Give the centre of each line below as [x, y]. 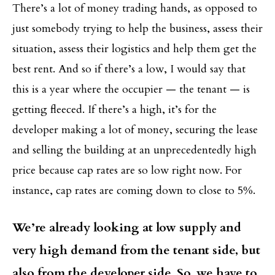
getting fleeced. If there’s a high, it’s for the [114, 109]
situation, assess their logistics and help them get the [134, 48]
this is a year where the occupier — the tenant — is [131, 89]
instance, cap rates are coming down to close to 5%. [134, 190]
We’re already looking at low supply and [127, 227]
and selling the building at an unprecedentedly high [134, 150]
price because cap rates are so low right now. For [127, 170]
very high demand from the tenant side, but [136, 250]
